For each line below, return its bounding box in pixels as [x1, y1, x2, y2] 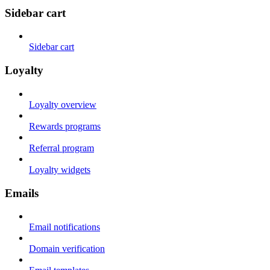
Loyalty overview [29, 99, 96, 110]
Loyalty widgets [29, 164, 90, 175]
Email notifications [29, 222, 100, 233]
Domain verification [29, 243, 105, 254]
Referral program [29, 142, 94, 153]
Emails [5, 186, 39, 199]
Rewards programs [29, 121, 101, 131]
